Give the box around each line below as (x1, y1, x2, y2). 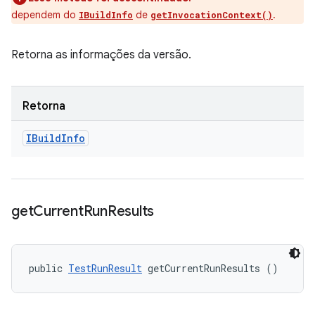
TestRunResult (68, 262, 142, 275)
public (29, 262, 68, 275)
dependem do (11, 8, 79, 21)
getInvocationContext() (150, 9, 273, 20)
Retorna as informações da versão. (11, 48, 191, 62)
